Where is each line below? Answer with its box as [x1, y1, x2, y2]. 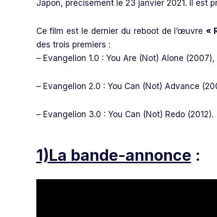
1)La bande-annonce [36, 146, 191, 165]
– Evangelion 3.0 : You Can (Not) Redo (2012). [36, 109, 214, 119]
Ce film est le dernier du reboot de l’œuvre [36, 26, 206, 36]
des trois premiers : [36, 40, 110, 49]
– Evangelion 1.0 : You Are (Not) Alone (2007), [36, 53, 215, 63]
